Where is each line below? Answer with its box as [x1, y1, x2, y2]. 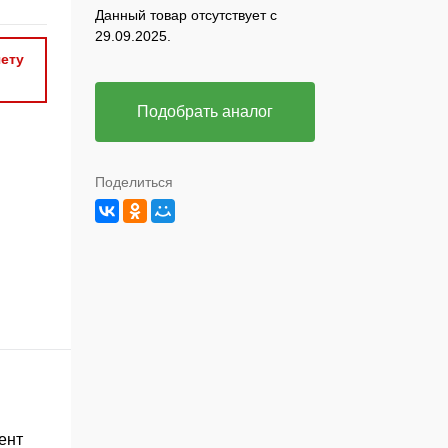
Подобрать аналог [136, 103, 273, 120]
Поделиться [94, 174, 173, 190]
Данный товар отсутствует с [94, 7, 277, 23]
